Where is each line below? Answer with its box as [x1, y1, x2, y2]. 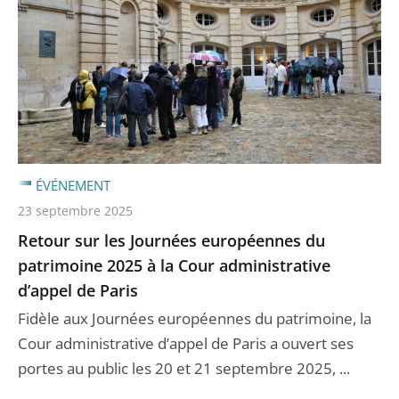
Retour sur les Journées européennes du [18, 230, 325, 252]
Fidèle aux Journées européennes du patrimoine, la [18, 308, 371, 330]
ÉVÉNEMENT [36, 176, 110, 195]
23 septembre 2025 [18, 202, 133, 220]
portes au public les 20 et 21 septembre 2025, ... [18, 358, 350, 379]
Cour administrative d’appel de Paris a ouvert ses [18, 333, 354, 354]
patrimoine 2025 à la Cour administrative [18, 255, 330, 277]
